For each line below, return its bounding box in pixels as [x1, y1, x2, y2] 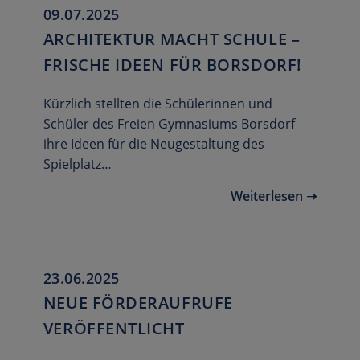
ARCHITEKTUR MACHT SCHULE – [43, 28, 301, 51]
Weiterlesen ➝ [231, 187, 317, 206]
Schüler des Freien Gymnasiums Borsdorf [43, 115, 295, 133]
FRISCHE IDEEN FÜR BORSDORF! [43, 54, 302, 76]
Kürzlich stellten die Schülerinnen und [43, 95, 272, 113]
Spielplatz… [43, 155, 112, 174]
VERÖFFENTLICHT [43, 317, 185, 340]
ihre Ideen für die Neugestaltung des [43, 135, 264, 153]
